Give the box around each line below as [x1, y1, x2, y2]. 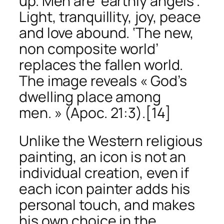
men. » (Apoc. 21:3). [19, 103, 145, 123]
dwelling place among [19, 87, 161, 107]
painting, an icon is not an [19, 146, 186, 166]
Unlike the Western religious [19, 130, 203, 150]
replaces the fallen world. [19, 55, 183, 75]
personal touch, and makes [19, 194, 195, 214]
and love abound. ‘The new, [19, 23, 194, 43]
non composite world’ [19, 39, 158, 59]
